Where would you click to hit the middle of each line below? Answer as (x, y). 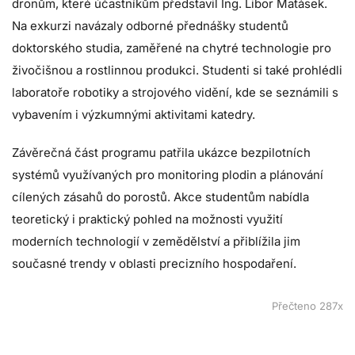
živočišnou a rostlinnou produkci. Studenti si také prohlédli (177, 70)
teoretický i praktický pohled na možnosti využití (147, 219)
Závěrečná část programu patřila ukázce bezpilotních (161, 152)
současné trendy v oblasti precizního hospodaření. (154, 263)
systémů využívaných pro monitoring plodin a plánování (168, 174)
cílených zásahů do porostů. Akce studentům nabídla (160, 197)
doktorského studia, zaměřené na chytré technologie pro (172, 48)
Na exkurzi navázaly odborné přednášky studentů (150, 25)
